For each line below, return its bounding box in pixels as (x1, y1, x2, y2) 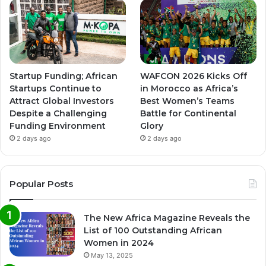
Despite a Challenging (9, 107, 107, 119)
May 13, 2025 (91, 251, 133, 259)
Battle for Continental (140, 107, 237, 119)
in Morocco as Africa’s (140, 83, 239, 94)
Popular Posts (9, 178, 73, 189)
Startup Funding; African (9, 70, 118, 81)
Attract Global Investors (9, 95, 114, 106)
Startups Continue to (9, 83, 102, 94)
